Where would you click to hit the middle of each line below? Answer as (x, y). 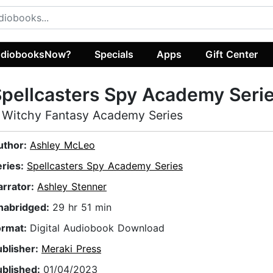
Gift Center (231, 54)
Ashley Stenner (72, 187)
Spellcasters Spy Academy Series (105, 166)
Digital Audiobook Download (97, 228)
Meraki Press (71, 249)
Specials (114, 54)
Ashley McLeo (62, 145)
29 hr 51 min (82, 207)
